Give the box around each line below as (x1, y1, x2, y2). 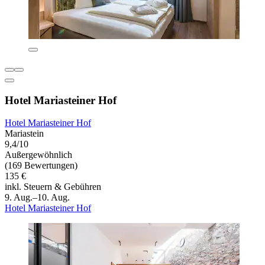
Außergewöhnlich (5, 150, 72, 160)
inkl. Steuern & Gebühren (5, 182, 101, 192)
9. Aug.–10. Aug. (5, 192, 70, 203)
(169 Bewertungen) (5, 160, 77, 171)
